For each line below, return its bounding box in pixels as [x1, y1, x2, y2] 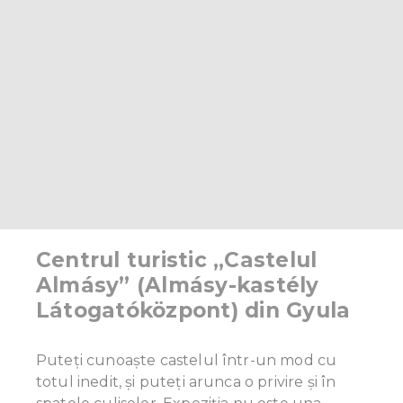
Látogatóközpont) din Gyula [36, 298, 351, 324]
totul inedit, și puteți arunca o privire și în [36, 373, 336, 391]
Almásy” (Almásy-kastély [36, 273, 319, 299]
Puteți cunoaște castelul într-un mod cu [36, 352, 337, 370]
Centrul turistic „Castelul [36, 247, 318, 273]
